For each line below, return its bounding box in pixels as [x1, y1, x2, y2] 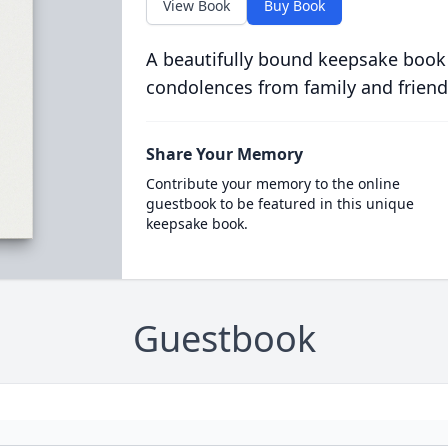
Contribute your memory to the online [145, 174, 400, 193]
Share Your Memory [145, 143, 303, 165]
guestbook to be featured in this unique [145, 194, 414, 213]
